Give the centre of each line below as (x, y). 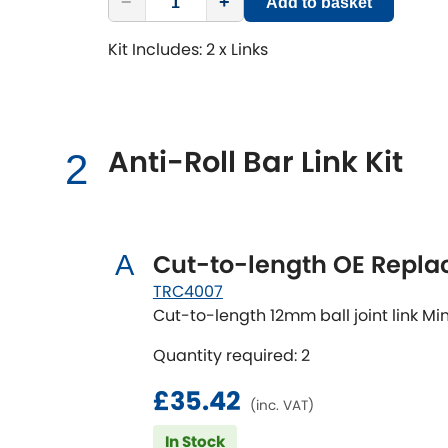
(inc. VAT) (281, 406)
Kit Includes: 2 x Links (187, 49)
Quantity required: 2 (231, 356)
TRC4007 (187, 292)
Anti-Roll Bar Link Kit (255, 162)
